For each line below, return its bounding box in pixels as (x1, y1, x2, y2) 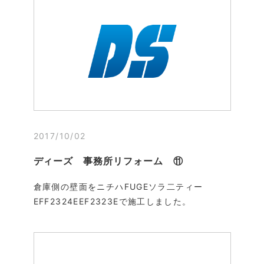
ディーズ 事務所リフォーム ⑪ (33, 154, 183, 167)
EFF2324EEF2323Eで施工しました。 (33, 196, 192, 206)
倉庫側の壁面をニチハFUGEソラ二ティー (33, 181, 203, 192)
